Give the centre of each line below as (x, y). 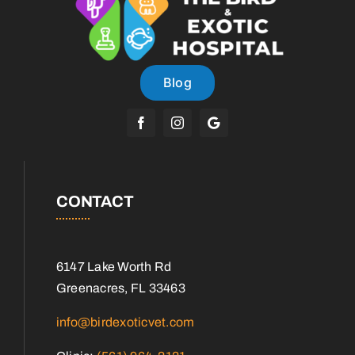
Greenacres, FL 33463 (121, 288)
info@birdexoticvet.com (126, 322)
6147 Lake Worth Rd (114, 266)
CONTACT (95, 201)
